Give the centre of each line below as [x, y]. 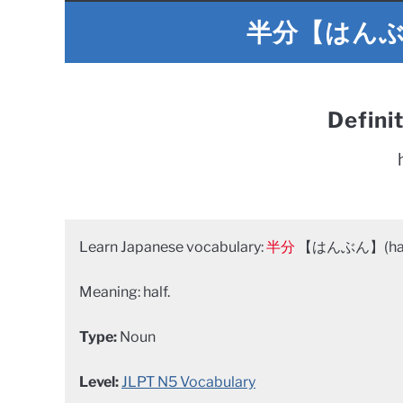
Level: [99, 382]
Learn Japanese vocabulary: [173, 247]
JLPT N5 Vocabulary [188, 382]
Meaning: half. [125, 292]
